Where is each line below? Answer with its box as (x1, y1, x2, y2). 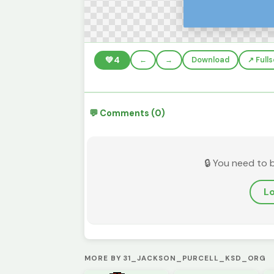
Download (191, 55, 229, 65)
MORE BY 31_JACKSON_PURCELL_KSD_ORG (84, 253, 267, 263)
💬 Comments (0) (89, 108, 165, 119)
